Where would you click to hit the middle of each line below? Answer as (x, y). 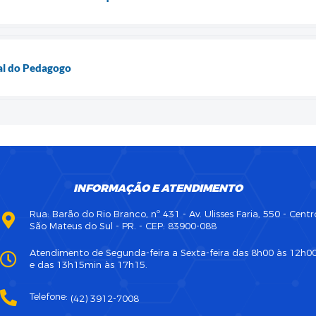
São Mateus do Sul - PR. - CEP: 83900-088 (123, 226)
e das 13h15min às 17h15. (89, 265)
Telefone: (50, 296)
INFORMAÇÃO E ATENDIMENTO (158, 188)
